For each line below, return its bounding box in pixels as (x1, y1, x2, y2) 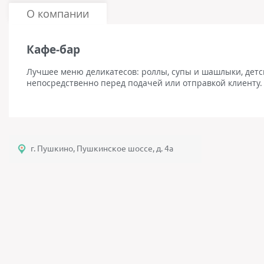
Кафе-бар (27, 42, 80, 58)
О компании (27, 6, 89, 21)
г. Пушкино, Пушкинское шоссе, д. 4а (31, 144, 173, 154)
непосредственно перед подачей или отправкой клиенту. (27, 77, 262, 89)
